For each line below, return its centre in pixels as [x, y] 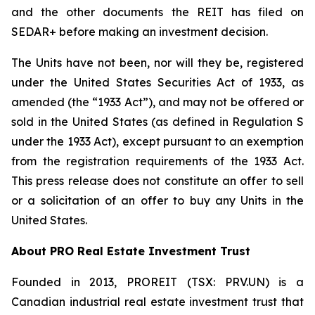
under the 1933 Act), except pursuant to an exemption [157, 141]
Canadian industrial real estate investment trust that [157, 302]
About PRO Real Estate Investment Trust [131, 251]
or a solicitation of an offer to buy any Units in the [157, 200]
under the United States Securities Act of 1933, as [157, 82]
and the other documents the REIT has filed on [157, 12]
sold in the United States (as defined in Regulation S [157, 122]
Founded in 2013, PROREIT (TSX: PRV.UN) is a [157, 282]
